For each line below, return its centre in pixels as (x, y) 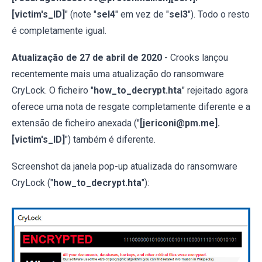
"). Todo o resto (219, 14)
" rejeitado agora (215, 90)
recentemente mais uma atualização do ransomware (118, 74)
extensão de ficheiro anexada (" (76, 123)
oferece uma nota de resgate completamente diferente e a (131, 106)
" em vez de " (142, 14)
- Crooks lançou (195, 57)
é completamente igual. (59, 30)
